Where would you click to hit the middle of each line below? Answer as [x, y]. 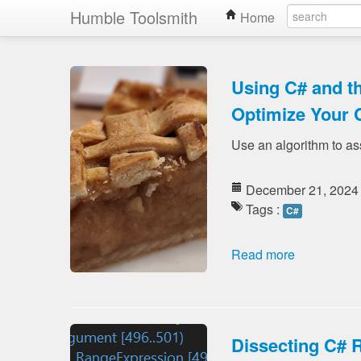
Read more [263, 254]
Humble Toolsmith [134, 17]
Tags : [263, 209]
